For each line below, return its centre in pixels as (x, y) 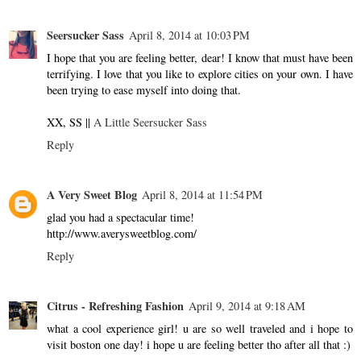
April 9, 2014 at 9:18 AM (247, 305)
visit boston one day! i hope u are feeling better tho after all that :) (199, 344)
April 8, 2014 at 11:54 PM (202, 194)
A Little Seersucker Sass (150, 122)
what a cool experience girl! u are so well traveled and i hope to (200, 328)
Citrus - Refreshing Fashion (115, 305)
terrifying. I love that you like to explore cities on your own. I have (200, 73)
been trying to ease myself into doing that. (144, 89)
